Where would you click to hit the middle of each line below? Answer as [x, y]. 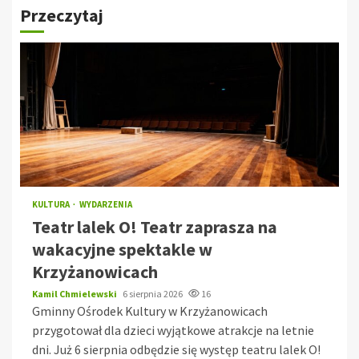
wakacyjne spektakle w [122, 250]
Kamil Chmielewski [75, 294]
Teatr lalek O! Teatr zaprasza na [155, 227]
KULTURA [52, 205]
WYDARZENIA [106, 205]
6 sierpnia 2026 [153, 294]
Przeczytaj [62, 16]
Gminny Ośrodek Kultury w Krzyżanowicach [150, 311]
